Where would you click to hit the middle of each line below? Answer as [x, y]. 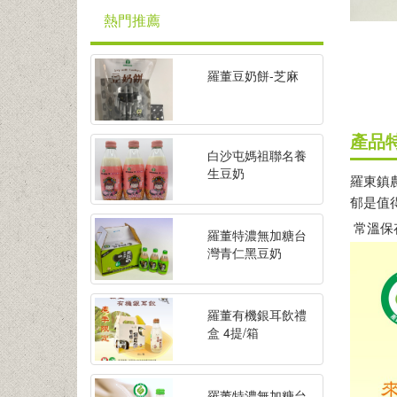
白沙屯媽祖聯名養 [257, 156]
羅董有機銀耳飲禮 [257, 315]
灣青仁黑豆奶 [244, 253]
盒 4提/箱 [233, 333]
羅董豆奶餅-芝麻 [253, 75]
